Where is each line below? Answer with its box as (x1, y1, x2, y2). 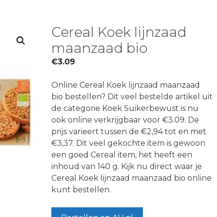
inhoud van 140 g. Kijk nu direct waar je (51, 162, 202, 171)
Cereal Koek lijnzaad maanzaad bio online (51, 173, 212, 183)
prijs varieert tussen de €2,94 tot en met (51, 127, 206, 136)
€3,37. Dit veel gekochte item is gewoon (51, 139, 205, 148)
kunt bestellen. (51, 185, 111, 194)
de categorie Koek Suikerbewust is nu (51, 104, 199, 113)
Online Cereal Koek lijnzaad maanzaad (51, 80, 200, 90)
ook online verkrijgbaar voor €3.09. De (51, 115, 199, 124)
